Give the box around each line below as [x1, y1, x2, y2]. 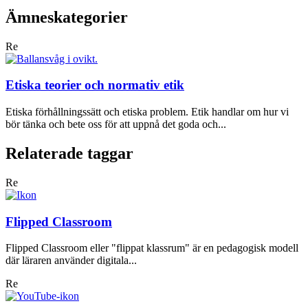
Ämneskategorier [5, 8, 128, 26]
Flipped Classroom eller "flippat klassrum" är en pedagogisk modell [5, 242, 298, 254]
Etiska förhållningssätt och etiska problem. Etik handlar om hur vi [5, 106, 289, 118]
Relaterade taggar [5, 144, 133, 162]
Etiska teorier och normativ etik [5, 78, 184, 93]
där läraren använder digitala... [5, 254, 137, 267]
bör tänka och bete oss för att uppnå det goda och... [5, 118, 226, 131]
